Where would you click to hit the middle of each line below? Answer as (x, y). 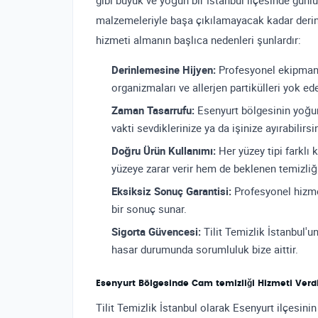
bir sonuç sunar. (149, 209)
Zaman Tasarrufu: (153, 110)
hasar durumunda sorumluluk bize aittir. (205, 250)
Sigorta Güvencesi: (156, 232)
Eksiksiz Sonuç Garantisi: (171, 191)
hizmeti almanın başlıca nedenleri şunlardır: (198, 40)
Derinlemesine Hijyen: (164, 70)
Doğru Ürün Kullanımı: (164, 151)
